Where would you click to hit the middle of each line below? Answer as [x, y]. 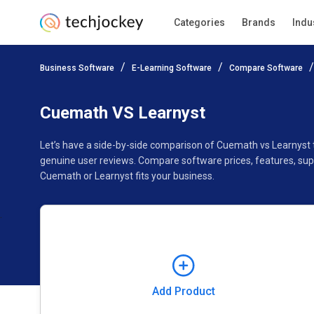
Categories [199, 22]
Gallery [283, 87]
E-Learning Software [172, 68]
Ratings [109, 87]
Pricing [55, 87]
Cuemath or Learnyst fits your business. [127, 176]
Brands [258, 22]
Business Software [77, 68]
